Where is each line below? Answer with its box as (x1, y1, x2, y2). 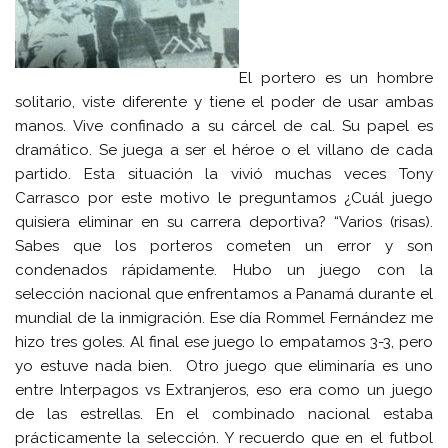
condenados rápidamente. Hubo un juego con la (15, 261, 433, 280)
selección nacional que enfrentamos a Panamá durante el (15, 285, 433, 304)
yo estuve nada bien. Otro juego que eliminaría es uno (15, 357, 433, 376)
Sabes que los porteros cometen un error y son (15, 237, 433, 256)
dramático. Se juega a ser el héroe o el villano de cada (15, 141, 433, 160)
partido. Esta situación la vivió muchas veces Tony (15, 165, 433, 184)
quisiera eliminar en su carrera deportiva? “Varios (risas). (15, 213, 433, 232)
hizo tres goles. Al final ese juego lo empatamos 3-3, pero (15, 333, 433, 352)
